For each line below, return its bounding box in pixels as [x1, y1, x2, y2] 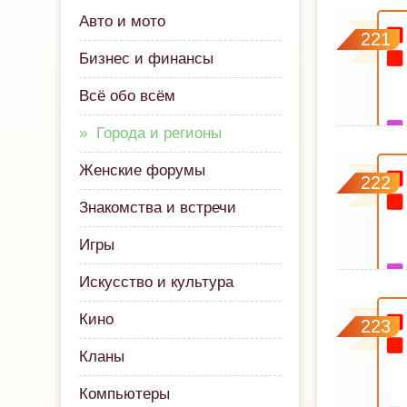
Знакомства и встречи [79, 199, 237, 216]
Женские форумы [79, 162, 206, 179]
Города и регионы [96, 124, 223, 142]
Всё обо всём [79, 87, 176, 104]
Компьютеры [79, 385, 171, 402]
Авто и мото [79, 13, 166, 30]
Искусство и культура [79, 273, 234, 291]
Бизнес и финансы [79, 50, 214, 67]
